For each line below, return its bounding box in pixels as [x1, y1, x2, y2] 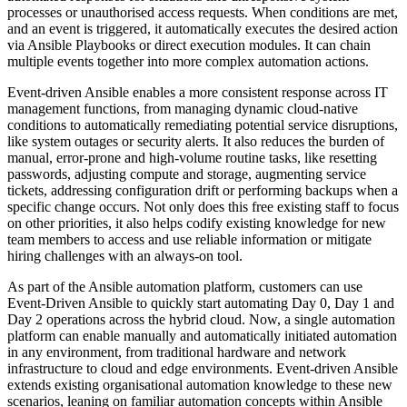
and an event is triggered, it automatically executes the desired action [7, 21, 398, 37]
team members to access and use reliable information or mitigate [7, 232, 372, 248]
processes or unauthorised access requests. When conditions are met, [7, 5, 398, 21]
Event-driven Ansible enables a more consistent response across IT [7, 84, 388, 101]
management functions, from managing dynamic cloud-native [7, 101, 358, 117]
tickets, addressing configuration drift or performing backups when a [7, 183, 398, 199]
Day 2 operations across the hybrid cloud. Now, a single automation [7, 312, 395, 328]
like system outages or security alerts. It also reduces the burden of [7, 134, 384, 150]
